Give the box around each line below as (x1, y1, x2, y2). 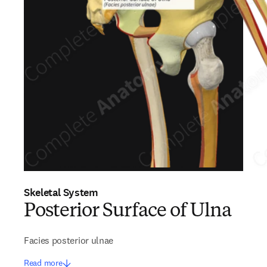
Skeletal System (24, 185, 98, 200)
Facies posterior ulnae (24, 234, 113, 246)
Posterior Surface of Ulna (24, 202, 231, 221)
